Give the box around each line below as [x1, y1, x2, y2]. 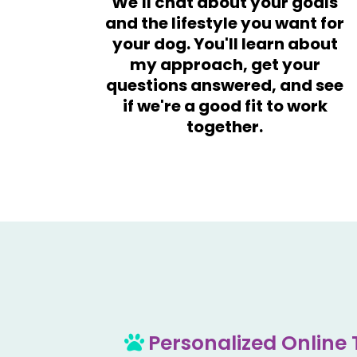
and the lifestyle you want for [105, 12, 344, 35]
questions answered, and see [106, 74, 343, 97]
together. [186, 116, 263, 139]
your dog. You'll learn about [112, 33, 338, 56]
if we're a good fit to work [122, 95, 328, 118]
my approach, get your [129, 53, 320, 76]
